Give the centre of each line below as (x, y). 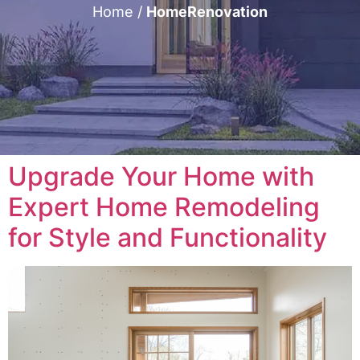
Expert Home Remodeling (164, 207)
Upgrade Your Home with (161, 176)
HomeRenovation (207, 12)
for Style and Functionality (168, 237)
